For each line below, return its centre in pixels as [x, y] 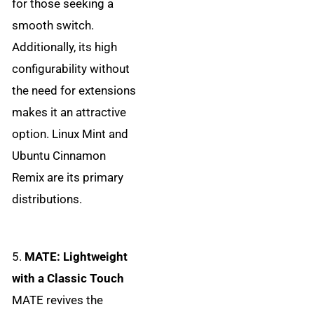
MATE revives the [58, 300]
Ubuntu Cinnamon [59, 156]
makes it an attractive [69, 112]
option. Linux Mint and [70, 134]
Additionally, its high [65, 47]
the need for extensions [74, 91]
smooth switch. [53, 26]
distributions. [47, 199]
